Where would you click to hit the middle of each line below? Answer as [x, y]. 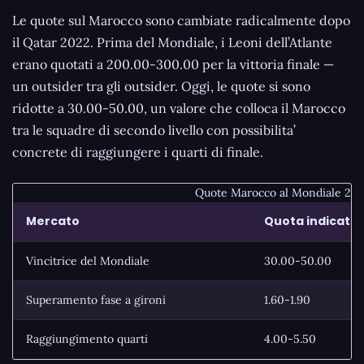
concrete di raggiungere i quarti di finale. [138, 152]
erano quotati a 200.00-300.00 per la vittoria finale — [173, 65]
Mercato [53, 221]
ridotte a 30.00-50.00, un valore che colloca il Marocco [179, 108]
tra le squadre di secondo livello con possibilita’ [154, 130]
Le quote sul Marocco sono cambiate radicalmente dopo [181, 21]
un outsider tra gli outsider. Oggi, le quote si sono [161, 87]
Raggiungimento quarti [87, 339]
